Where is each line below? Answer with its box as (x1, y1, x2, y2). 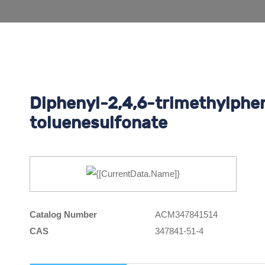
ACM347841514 (155, 210, 218, 219)
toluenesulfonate (29, 113, 167, 132)
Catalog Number (29, 210, 97, 219)
